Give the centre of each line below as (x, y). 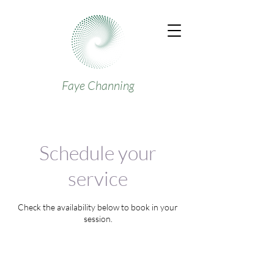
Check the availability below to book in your (98, 207)
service (98, 178)
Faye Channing (98, 85)
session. (98, 219)
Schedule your (98, 153)
